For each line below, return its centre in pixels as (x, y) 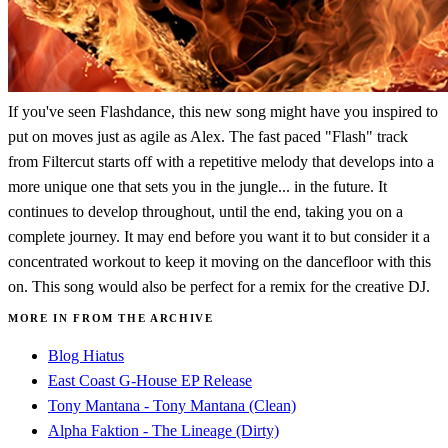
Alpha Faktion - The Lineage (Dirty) (163, 430)
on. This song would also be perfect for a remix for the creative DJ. (219, 286)
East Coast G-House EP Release (150, 380)
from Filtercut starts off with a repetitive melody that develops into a (221, 161)
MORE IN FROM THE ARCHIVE (111, 317)
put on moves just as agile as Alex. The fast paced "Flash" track (208, 136)
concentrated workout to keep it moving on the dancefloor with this (219, 261)
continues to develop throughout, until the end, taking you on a (205, 211)
